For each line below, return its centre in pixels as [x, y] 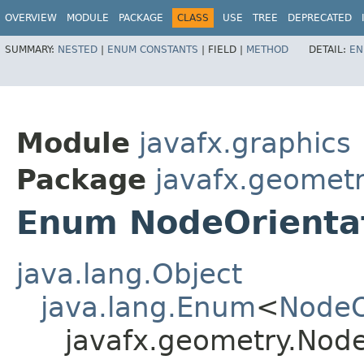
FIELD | [227, 49]
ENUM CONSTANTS [153, 49]
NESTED [78, 49]
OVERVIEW [31, 18]
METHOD [267, 49]
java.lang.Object [129, 274]
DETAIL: [329, 49]
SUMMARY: [31, 49]
